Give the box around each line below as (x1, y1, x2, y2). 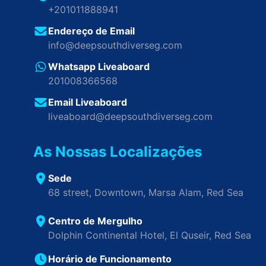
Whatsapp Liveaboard (48, 61, 150, 72)
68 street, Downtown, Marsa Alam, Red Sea (48, 186, 243, 198)
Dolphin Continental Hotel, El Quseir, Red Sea (48, 229, 251, 241)
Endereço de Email (48, 25, 135, 37)
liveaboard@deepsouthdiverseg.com (48, 110, 213, 122)
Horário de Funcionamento (48, 253, 172, 265)
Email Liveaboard (48, 96, 127, 108)
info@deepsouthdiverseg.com (48, 39, 182, 51)
